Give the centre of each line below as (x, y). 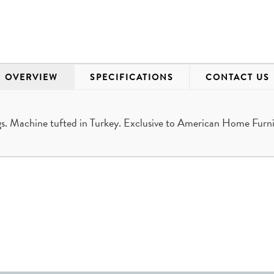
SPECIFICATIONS (131, 77)
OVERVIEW (31, 77)
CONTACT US (237, 77)
